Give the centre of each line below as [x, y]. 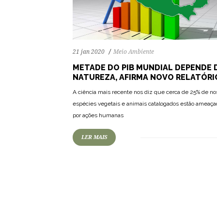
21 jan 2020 [89, 52]
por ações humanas [98, 115]
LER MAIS [94, 137]
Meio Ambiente [134, 52]
